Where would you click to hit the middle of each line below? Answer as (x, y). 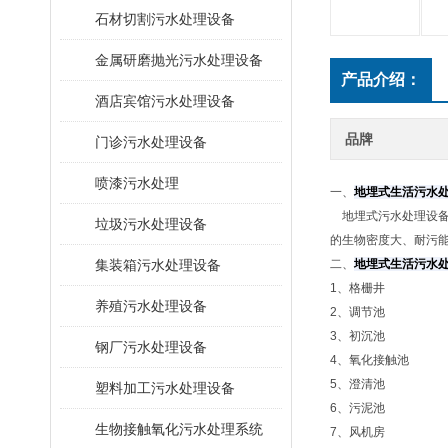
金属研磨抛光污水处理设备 (179, 60)
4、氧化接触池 (369, 360)
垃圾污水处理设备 (151, 224)
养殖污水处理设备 (151, 306)
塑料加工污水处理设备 (165, 388)
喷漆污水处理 (137, 183)
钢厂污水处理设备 (151, 347)
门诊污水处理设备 (151, 142)
